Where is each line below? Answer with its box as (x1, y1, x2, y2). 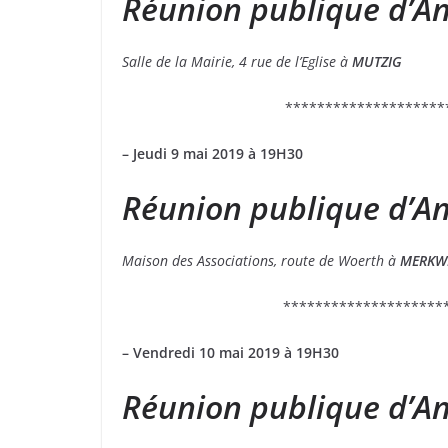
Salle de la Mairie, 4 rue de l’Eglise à (122, 52, 352, 72)
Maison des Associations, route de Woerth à (122, 251, 400, 271)
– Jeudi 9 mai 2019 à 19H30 (122, 144, 311, 164)
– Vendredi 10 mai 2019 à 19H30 (122, 343, 347, 363)
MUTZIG (352, 52, 402, 72)
